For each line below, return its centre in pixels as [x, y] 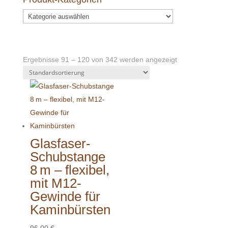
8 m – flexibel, [69, 170]
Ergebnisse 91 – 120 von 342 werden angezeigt [100, 60]
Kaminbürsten [70, 210]
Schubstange [67, 157]
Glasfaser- [60, 144]
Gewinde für [65, 197]
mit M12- [55, 183]
